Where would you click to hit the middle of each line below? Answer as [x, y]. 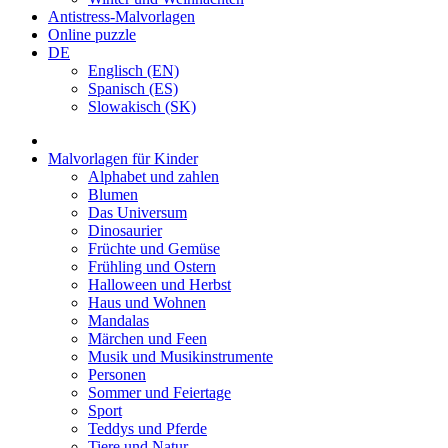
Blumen [113, 194]
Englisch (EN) [133, 70]
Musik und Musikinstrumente [180, 356]
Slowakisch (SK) [142, 106]
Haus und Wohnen [147, 302]
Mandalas [118, 320]
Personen [117, 374]
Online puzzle [92, 34]
